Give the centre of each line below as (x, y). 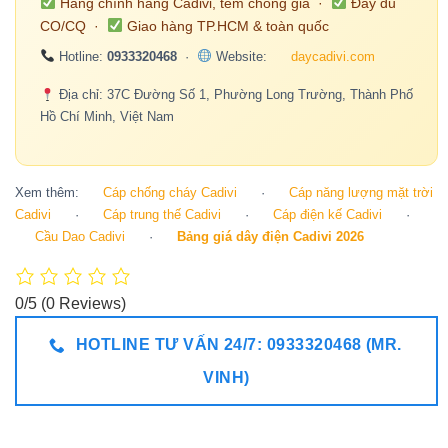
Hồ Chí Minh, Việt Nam (107, 117)
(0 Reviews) (83, 304)
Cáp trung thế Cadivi (162, 215)
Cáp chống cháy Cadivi (170, 193)
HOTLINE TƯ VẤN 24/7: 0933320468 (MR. (239, 345)
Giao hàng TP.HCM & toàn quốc (225, 25)
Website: (241, 56)
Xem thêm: (49, 193)
